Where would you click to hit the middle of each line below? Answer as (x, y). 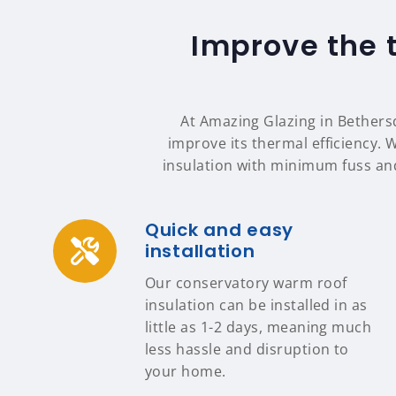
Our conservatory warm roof (246, 283)
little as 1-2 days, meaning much (259, 327)
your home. (186, 371)
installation (200, 251)
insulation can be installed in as (256, 305)
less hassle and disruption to (247, 349)
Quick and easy (220, 230)
